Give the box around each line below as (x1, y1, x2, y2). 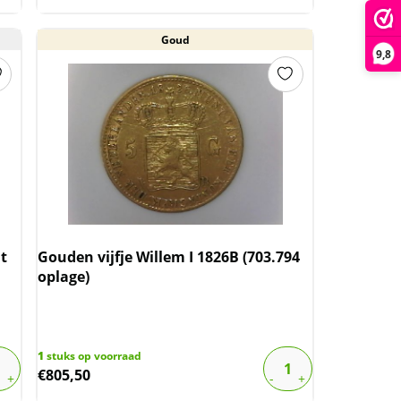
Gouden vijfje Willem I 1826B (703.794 (38, 246, 301, 267)
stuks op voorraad (44, 347, 142, 363)
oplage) (38, 266, 90, 286)
